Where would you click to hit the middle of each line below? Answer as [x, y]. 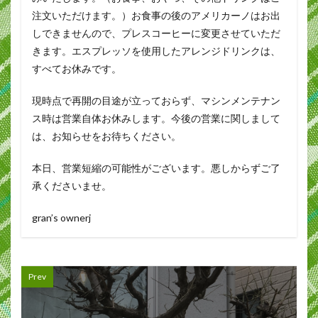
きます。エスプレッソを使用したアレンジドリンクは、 [156, 51]
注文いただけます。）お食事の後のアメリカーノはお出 [156, 15]
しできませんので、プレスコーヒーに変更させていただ [156, 33]
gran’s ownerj [61, 218]
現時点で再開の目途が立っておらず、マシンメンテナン [156, 100]
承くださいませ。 [72, 186]
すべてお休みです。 [77, 68]
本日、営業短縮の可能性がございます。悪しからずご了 [156, 168]
